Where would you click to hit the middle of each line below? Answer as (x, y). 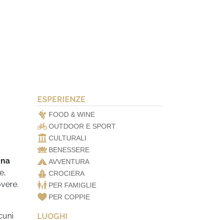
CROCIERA (67, 173)
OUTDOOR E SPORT (82, 126)
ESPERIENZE (61, 99)
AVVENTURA (69, 162)
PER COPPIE (69, 197)
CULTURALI (68, 138)
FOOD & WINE (72, 114)
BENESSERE (69, 150)
